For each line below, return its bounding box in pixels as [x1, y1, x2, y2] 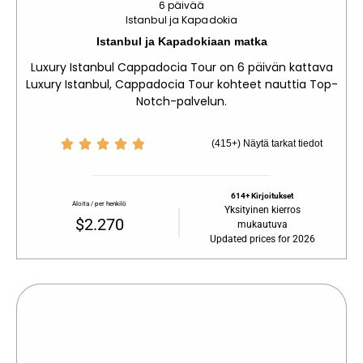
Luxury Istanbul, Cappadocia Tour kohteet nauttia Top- [25, 75, 338, 92]
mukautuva [237, 219, 288, 231]
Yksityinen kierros [224, 204, 301, 216]
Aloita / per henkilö [72, 200, 127, 208]
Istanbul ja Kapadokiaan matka [96, 34, 267, 48]
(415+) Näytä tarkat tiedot [211, 138, 323, 150]
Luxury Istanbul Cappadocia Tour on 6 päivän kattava [30, 58, 333, 75]
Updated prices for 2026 [209, 233, 315, 246]
